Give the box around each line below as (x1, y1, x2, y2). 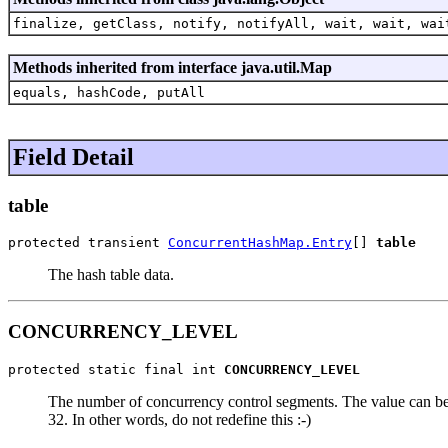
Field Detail (13, 143, 134, 170)
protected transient (8, 235, 168, 251)
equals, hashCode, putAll (13, 84, 205, 100)
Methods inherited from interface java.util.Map (13, 58, 332, 76)
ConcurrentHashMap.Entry (168, 235, 352, 251)
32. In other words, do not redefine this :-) (48, 410, 311, 428)
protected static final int (8, 361, 224, 377)
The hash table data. (48, 266, 174, 284)
